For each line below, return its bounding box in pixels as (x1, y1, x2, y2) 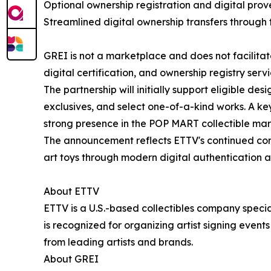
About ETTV (44, 185, 99, 198)
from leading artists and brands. (44, 236, 193, 249)
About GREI (44, 253, 99, 266)
